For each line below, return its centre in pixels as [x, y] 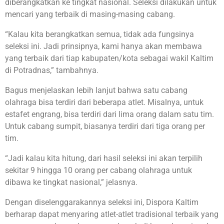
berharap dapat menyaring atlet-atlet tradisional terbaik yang [112, 214]
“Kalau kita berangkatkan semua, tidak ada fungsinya [99, 34]
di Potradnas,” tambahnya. [52, 70]
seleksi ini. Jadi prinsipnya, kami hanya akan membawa [103, 46]
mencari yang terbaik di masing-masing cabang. [90, 14]
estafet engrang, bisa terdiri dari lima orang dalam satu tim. [109, 114]
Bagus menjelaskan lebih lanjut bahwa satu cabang [96, 90]
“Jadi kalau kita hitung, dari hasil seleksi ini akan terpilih [104, 158]
